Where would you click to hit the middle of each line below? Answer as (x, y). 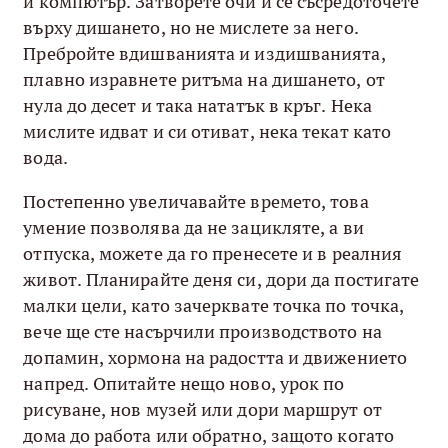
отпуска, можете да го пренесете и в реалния (213, 253)
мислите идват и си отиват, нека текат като (207, 131)
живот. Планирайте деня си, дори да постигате (221, 279)
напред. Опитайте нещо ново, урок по (184, 383)
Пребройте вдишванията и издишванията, (204, 53)
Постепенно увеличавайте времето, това (196, 201)
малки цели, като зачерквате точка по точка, (214, 305)
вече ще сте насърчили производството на (202, 331)
